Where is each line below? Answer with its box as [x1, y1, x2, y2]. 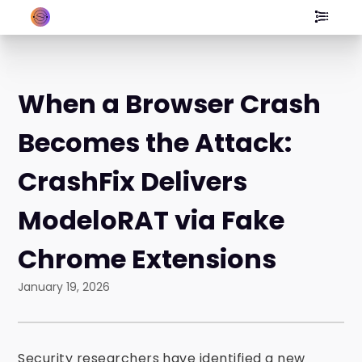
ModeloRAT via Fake [18, 202, 285, 238]
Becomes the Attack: [18, 124, 293, 161]
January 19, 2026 [18, 279, 111, 295]
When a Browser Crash [18, 86, 322, 122]
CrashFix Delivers [18, 163, 248, 200]
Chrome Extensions [18, 241, 277, 277]
